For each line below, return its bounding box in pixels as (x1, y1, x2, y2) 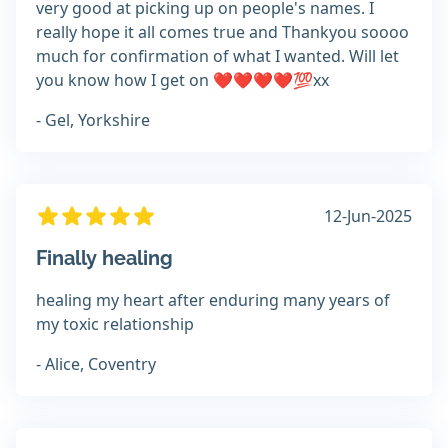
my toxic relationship (36, 313, 194, 336)
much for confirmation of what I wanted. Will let (36, 45, 399, 68)
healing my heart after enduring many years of (36, 289, 390, 312)
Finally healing (36, 246, 173, 271)
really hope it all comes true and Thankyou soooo (36, 21, 409, 44)
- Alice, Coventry (36, 353, 156, 376)
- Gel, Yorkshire (36, 109, 150, 132)
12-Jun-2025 (324, 205, 412, 228)
